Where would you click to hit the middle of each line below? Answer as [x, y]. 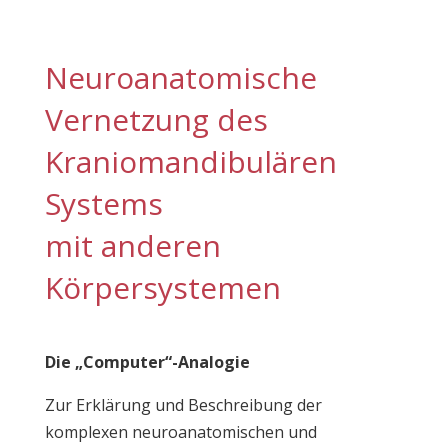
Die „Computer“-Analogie [147, 362]
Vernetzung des [156, 119]
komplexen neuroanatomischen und [180, 432]
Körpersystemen [162, 287]
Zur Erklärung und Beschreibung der [183, 405]
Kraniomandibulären [190, 161]
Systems [103, 203]
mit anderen [132, 245]
